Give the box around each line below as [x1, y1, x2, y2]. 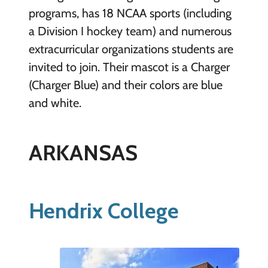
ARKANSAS [28, 139, 138, 166]
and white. [28, 95, 81, 110]
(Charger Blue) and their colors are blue [28, 77, 223, 92]
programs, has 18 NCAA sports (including [28, 5, 232, 20]
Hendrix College [28, 197, 179, 224]
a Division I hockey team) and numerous [28, 23, 232, 38]
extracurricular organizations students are [28, 41, 233, 56]
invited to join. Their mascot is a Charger [28, 59, 230, 74]
